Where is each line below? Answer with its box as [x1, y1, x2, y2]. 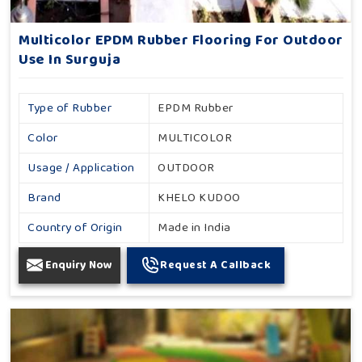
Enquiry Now [45, 255, 112, 274]
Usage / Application [27, 158, 135, 178]
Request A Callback [160, 255, 271, 274]
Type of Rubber [27, 98, 112, 118]
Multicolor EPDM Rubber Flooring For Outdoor [19, 28, 343, 52]
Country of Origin [27, 217, 123, 238]
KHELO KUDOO [158, 187, 241, 208]
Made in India [158, 217, 231, 238]
